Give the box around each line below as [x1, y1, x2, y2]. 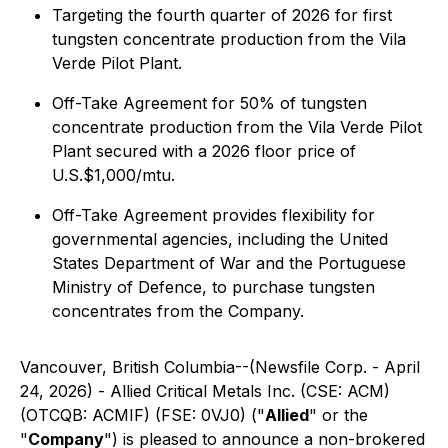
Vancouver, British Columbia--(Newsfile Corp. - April [20, 357, 420, 377]
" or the [309, 405, 368, 425]
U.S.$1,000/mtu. [52, 165, 175, 185]
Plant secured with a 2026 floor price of [52, 141, 356, 161]
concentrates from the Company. [52, 301, 304, 321]
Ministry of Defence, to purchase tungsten [52, 277, 375, 297]
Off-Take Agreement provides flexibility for [52, 205, 375, 225]
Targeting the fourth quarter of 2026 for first [52, 5, 392, 25]
